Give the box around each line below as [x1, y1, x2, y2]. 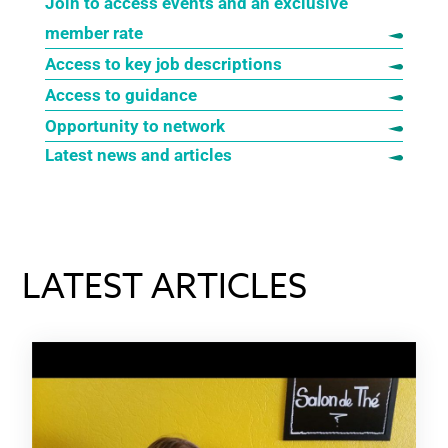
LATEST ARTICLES [22, 263, 308, 312]
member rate [44, 23, 143, 43]
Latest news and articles [44, 145, 236, 165]
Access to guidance [44, 85, 197, 105]
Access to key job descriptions [44, 54, 286, 74]
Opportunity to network [44, 116, 229, 136]
